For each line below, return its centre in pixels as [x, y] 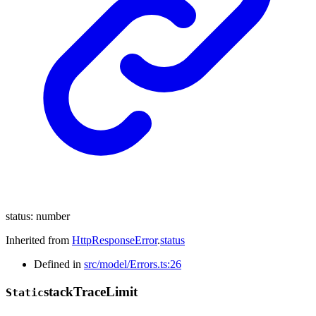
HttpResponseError [115, 240]
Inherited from [39, 240]
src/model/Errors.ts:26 [133, 264]
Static [25, 292]
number [53, 216]
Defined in [59, 264]
